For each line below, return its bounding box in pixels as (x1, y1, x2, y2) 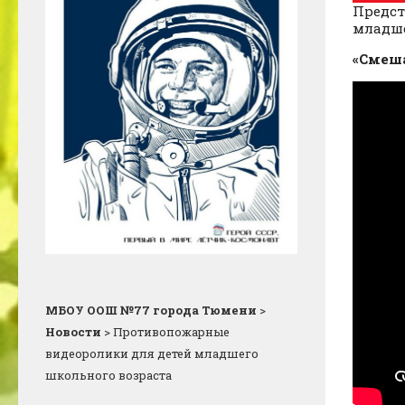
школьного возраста (45, 366, 172, 383)
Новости (45, 323, 101, 340)
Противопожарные (113, 323, 230, 340)
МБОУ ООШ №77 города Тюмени (45, 301, 257, 318)
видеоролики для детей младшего (45, 344, 259, 362)
